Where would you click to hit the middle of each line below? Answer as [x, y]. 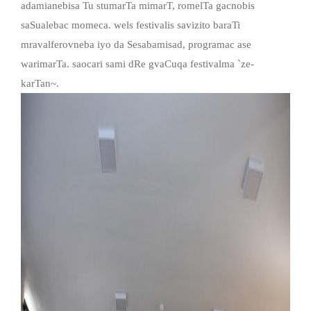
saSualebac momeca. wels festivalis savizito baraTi [131, 25]
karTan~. [40, 83]
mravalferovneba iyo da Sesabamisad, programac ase [136, 44]
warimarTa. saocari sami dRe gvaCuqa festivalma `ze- [137, 64]
